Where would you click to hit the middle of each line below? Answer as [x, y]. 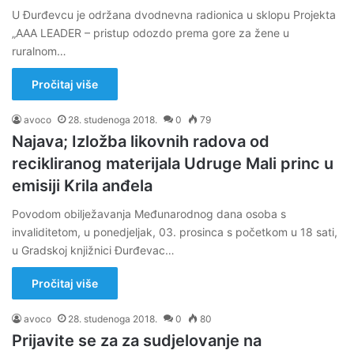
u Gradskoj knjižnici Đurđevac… [93, 250]
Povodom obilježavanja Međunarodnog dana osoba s [149, 214]
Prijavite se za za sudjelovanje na [137, 341]
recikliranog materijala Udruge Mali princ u [173, 164]
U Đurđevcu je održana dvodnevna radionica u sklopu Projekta [174, 15]
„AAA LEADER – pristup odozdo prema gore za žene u [151, 33]
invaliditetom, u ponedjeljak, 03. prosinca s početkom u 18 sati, [175, 232]
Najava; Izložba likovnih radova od [141, 141]
